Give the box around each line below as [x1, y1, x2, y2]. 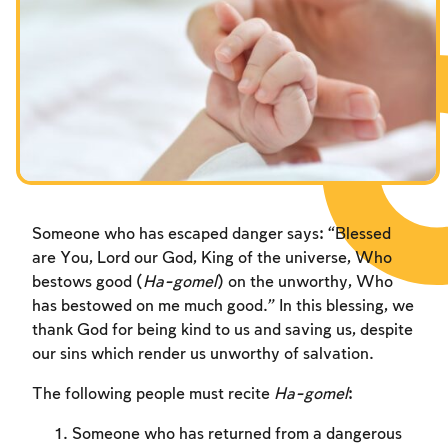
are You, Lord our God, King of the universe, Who [32, 250, 392, 268]
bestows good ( [32, 274, 143, 292]
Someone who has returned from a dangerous [72, 426, 402, 444]
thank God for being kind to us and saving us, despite [32, 322, 413, 340]
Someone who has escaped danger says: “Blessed [32, 226, 391, 244]
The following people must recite [32, 386, 274, 404]
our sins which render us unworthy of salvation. [32, 346, 374, 364]
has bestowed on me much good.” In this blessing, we [32, 298, 414, 316]
